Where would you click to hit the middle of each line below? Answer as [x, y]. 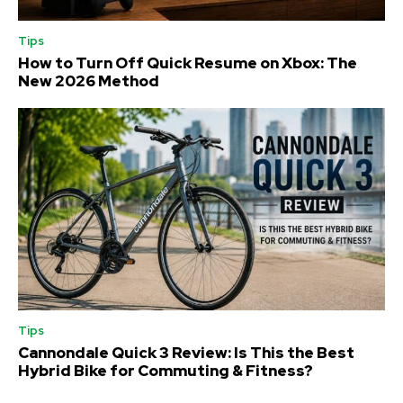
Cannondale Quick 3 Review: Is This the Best [186, 352]
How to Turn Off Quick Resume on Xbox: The [188, 63]
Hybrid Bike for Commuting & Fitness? [166, 370]
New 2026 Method [89, 81]
